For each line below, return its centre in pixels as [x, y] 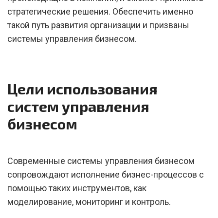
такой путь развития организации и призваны [98, 25]
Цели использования [82, 89]
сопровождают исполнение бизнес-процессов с [106, 174]
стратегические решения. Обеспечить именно [100, 11]
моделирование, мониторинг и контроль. [89, 202]
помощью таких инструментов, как [77, 188]
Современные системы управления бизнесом [101, 161]
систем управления [78, 106]
